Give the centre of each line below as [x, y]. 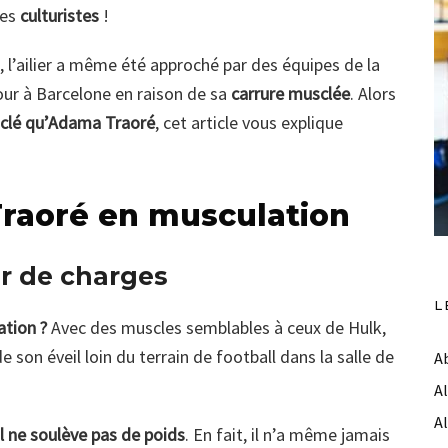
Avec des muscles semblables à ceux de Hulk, [218, 328]
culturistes [59, 16]
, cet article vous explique [249, 123]
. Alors [373, 94]
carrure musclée [290, 94]
